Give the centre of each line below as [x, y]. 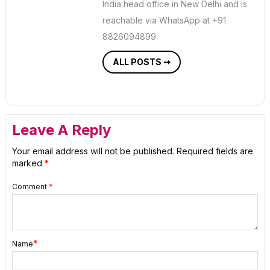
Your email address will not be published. [93, 151]
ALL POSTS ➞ [142, 62]
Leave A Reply [61, 130]
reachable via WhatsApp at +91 [164, 20]
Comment [30, 187]
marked [28, 163]
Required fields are [215, 151]
